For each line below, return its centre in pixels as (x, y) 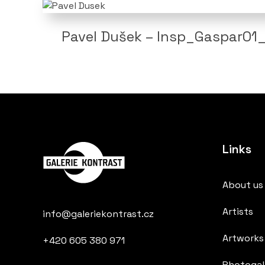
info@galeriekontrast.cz (98, 214)
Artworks (243, 238)
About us (243, 185)
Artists (238, 212)
